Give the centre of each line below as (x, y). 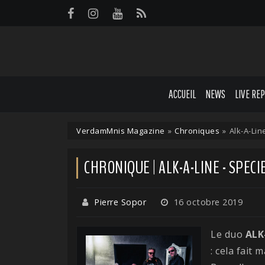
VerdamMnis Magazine (121, 130)
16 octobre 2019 (207, 202)
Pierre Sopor (120, 202)
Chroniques (197, 130)
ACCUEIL (182, 94)
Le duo (228, 234)
